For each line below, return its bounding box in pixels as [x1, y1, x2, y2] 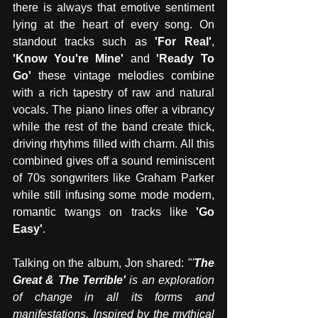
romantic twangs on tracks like [13, 206, 187, 219]
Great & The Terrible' [13, 274, 126, 287]
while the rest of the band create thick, [13, 121, 214, 133]
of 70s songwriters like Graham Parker [13, 172, 214, 185]
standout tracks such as [13, 35, 155, 48]
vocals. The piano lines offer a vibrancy [13, 104, 214, 116]
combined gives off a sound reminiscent [13, 155, 214, 168]
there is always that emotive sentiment [13, 1, 214, 14]
